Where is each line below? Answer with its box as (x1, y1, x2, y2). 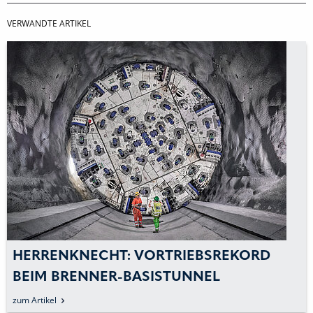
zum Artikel (13, 293, 57, 306)
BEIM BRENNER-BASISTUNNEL (13, 270, 220, 284)
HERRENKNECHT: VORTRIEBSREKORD (13, 249, 270, 263)
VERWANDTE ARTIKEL (7, 17, 91, 29)
